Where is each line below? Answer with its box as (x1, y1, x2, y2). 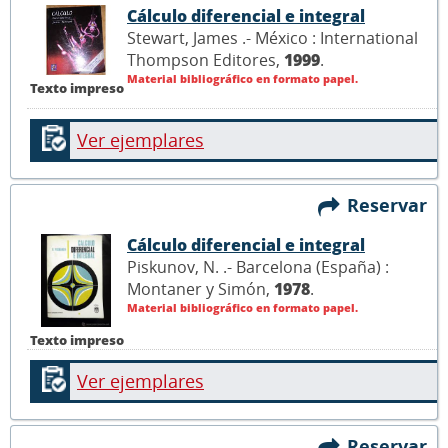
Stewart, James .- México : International (127, 26, 418, 49)
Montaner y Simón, (127, 277, 274, 300)
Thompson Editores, (127, 48, 284, 71)
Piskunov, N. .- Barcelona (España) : (127, 255, 389, 278)
